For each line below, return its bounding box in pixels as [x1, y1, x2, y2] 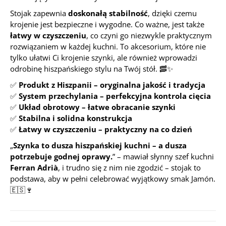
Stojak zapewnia [10, 8, 68, 18]
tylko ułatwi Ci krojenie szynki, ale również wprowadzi [10, 52, 197, 63]
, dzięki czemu [148, 8, 197, 18]
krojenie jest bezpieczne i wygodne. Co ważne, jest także [10, 19, 204, 29]
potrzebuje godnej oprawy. [10, 151, 112, 161]
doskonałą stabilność [68, 8, 148, 18]
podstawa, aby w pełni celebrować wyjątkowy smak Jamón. [10, 174, 215, 184]
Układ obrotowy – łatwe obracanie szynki [19, 102, 176, 112]
